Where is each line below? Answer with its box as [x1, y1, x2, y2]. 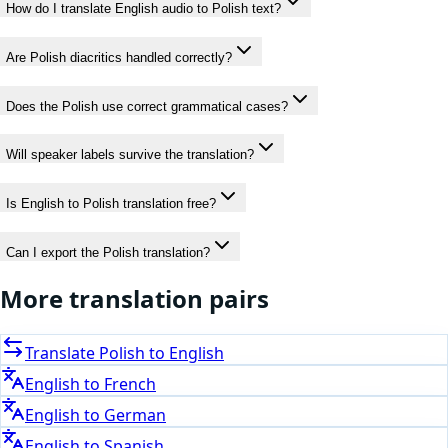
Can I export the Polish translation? [6, 244, 210, 260]
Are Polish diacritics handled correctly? [6, 49, 232, 65]
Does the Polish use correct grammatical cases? [6, 98, 288, 114]
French [104, 373, 156, 396]
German [104, 404, 166, 427]
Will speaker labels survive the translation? [6, 147, 254, 163]
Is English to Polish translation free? [6, 195, 216, 211]
